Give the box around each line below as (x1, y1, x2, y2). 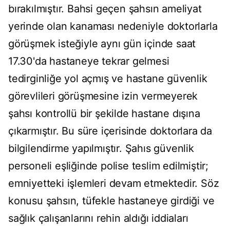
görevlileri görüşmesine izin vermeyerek (8, 90, 198, 103)
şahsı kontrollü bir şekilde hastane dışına (8, 107, 200, 120)
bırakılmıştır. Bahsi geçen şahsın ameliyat (8, 3, 202, 15)
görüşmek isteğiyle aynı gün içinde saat (8, 37, 196, 50)
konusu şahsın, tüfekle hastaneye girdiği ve (8, 195, 215, 207)
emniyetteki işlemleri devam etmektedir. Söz (8, 177, 219, 190)
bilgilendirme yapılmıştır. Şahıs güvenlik (8, 142, 194, 155)
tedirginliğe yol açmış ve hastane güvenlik (8, 72, 207, 85)
